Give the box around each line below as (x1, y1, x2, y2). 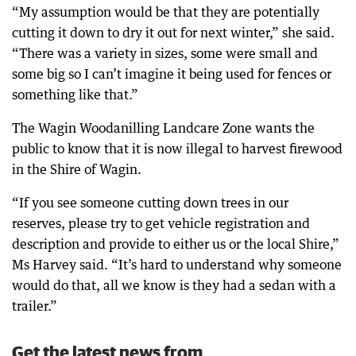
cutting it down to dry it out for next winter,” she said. (12, 25, 335, 41)
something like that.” (12, 87, 138, 103)
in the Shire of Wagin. (12, 161, 141, 178)
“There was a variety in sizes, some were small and (12, 45, 318, 62)
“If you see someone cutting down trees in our (12, 195, 288, 211)
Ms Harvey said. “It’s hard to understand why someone (12, 257, 342, 273)
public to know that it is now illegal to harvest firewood (12, 141, 342, 157)
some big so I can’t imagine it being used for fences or (12, 66, 331, 83)
